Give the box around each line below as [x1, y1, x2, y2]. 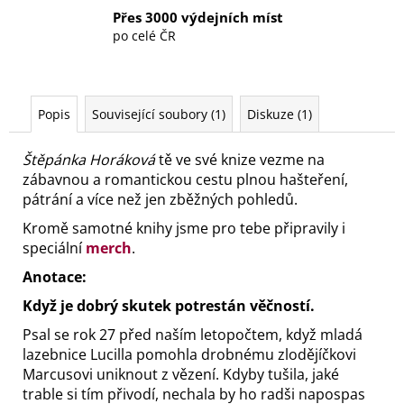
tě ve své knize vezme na [155, 149, 325, 170]
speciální [23, 237, 86, 258]
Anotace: [23, 266, 87, 287]
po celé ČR [113, 27, 176, 45]
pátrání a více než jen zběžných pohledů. [23, 188, 298, 209]
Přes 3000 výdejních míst [113, 8, 283, 28]
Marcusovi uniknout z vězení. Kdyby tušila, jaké [23, 363, 339, 384]
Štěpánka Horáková [23, 149, 155, 170]
